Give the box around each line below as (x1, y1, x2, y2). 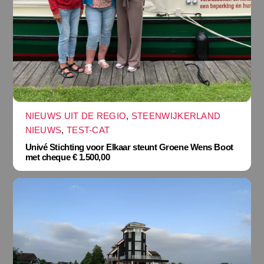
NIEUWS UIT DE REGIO (25, 111, 127, 121)
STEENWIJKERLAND (131, 111, 221, 121)
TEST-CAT (66, 125, 110, 136)
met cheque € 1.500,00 (25, 151, 110, 162)
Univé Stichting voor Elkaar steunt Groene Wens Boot (25, 141, 233, 152)
